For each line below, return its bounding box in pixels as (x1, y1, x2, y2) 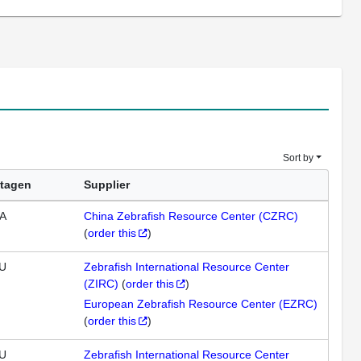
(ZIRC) (84, 277, 118, 290)
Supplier (84, 178, 130, 191)
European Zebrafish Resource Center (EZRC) (84, 297, 317, 310)
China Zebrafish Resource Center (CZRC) (84, 210, 298, 222)
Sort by (282, 152, 313, 164)
